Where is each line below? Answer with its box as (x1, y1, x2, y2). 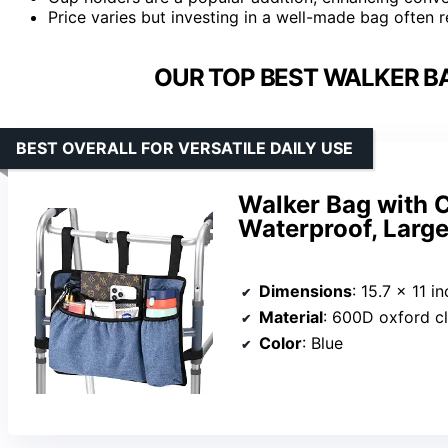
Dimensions (259, 280, 352, 301)
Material (259, 306, 323, 327)
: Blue (302, 332, 343, 353)
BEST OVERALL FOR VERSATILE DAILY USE (16, 137, 353, 158)
